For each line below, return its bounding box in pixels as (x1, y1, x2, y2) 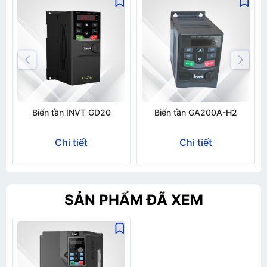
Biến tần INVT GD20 (32, 107, 111, 118)
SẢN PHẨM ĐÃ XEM (64, 191, 203, 209)
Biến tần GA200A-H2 (154, 107, 237, 118)
